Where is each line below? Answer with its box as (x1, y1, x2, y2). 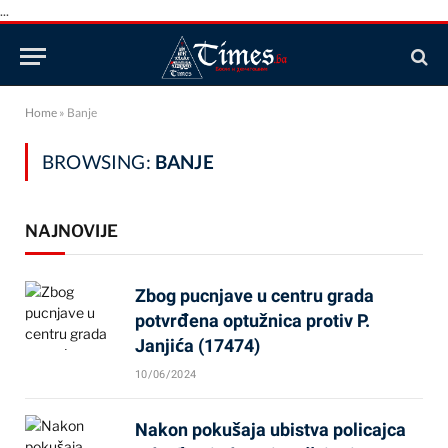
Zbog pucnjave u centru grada (135, 285, 374, 306)
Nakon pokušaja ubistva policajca (135, 419, 406, 440)
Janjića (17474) (135, 335, 260, 356)
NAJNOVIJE (25, 221, 118, 241)
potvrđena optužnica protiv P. (135, 310, 370, 331)
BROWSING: (42, 150, 155, 173)
